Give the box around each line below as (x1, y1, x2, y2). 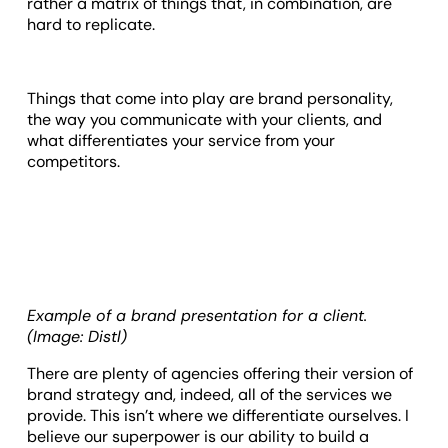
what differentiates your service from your (27, 130, 336, 152)
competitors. (27, 151, 121, 173)
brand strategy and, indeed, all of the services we (27, 384, 393, 406)
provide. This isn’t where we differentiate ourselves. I (27, 405, 410, 427)
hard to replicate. (27, 14, 160, 36)
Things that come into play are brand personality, (27, 88, 394, 110)
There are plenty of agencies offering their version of (27, 363, 414, 385)
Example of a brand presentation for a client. (27, 305, 368, 327)
